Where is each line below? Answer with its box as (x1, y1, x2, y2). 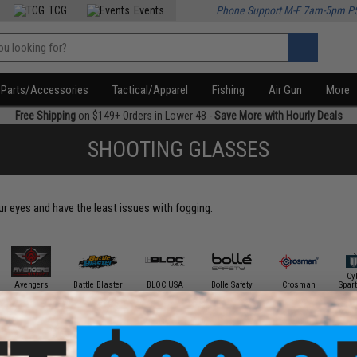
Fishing (212, 83, 245, 97)
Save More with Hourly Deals (214, 109, 343, 122)
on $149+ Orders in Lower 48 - (75, 109, 214, 122)
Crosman (282, 279, 316, 290)
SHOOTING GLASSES (88, 136, 269, 163)
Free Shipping (14, 109, 76, 122)
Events (134, 4, 165, 17)
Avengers (14, 279, 49, 290)
